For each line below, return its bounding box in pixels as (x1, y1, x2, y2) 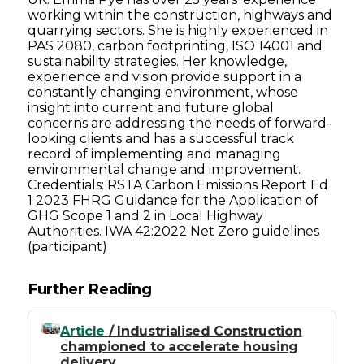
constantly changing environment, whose (28, 84, 299, 100)
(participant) (28, 238, 108, 254)
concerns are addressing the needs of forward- (28, 115, 332, 131)
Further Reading (28, 279, 152, 298)
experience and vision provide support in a (28, 68, 302, 84)
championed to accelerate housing (60, 339, 299, 355)
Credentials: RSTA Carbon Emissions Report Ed (28, 176, 329, 193)
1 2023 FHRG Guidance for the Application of (28, 192, 319, 208)
